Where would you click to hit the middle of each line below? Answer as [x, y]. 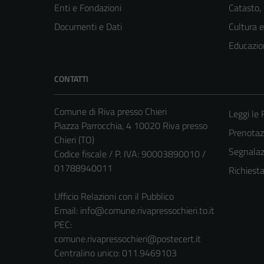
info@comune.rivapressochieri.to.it [147, 210]
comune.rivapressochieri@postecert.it [128, 238]
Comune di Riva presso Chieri [110, 111]
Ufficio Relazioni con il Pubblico [114, 196]
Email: [67, 210]
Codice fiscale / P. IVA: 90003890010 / [130, 154]
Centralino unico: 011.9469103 [115, 253]
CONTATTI [71, 78]
